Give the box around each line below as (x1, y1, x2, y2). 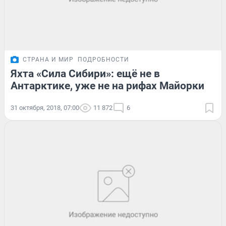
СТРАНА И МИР (23, 56, 74, 64)
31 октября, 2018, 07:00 (11, 104, 79, 112)
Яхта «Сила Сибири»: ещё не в (11, 68, 160, 80)
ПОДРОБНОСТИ (78, 56, 129, 64)
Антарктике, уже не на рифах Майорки (11, 80, 204, 92)
